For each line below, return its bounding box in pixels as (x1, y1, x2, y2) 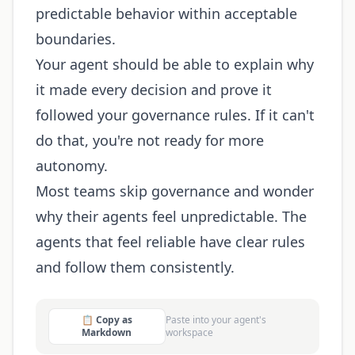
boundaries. (36, 29, 116, 48)
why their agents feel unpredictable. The (36, 207, 307, 226)
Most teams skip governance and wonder (36, 181, 314, 200)
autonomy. (36, 156, 108, 175)
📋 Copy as (81, 313, 132, 326)
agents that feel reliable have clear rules (36, 232, 305, 251)
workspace (165, 326, 213, 339)
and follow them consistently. (36, 258, 235, 277)
